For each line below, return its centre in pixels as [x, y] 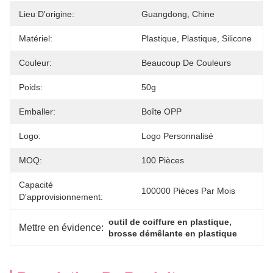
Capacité [36, 185]
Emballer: [37, 112]
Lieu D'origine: [47, 14]
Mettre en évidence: [61, 227]
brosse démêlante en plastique [173, 233]
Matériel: [36, 38]
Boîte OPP [161, 112]
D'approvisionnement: [61, 197]
